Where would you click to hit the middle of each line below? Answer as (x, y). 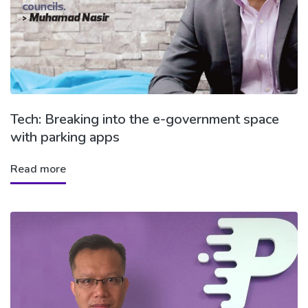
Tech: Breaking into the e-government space (145, 119)
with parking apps (65, 137)
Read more (38, 169)
